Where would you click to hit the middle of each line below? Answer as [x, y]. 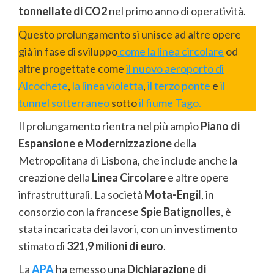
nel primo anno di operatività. [176, 11]
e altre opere [197, 177]
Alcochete [43, 85]
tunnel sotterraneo [64, 102]
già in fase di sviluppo [68, 51]
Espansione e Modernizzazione [95, 143]
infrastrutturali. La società [81, 194]
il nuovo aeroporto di [175, 68]
